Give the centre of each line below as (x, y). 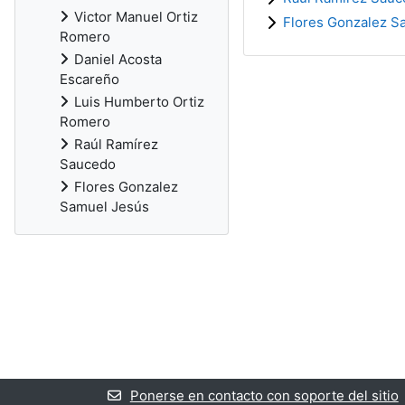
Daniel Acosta (118, 59)
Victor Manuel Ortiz (136, 17)
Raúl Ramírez (116, 144)
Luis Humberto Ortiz (139, 102)
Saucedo (88, 164)
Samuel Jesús (104, 207)
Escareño (89, 79)
